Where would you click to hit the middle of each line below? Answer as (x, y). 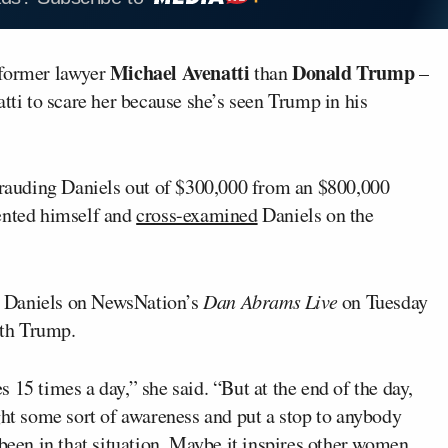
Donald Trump (353, 72)
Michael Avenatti (179, 72)
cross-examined (197, 214)
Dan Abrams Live (270, 300)
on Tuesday (382, 301)
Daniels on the (315, 214)
